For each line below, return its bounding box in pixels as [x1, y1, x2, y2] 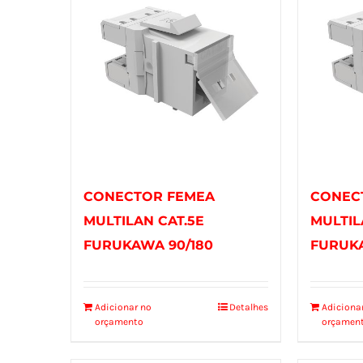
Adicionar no [95, 301, 152, 313]
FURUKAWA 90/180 [83, 237, 213, 253]
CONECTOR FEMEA [83, 188, 215, 204]
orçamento [95, 315, 143, 327]
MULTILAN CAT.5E [83, 212, 204, 228]
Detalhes [229, 301, 269, 313]
